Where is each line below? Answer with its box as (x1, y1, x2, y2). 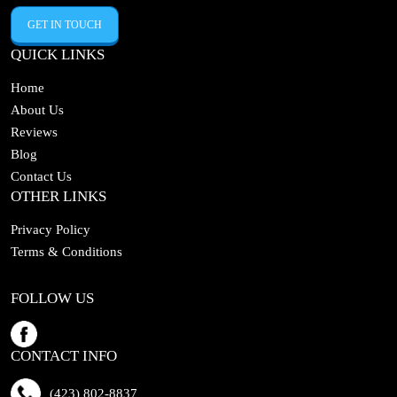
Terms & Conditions (11, 245, 122, 260)
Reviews (11, 125, 58, 140)
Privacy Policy (11, 222, 90, 237)
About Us (11, 103, 64, 118)
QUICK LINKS (11, 46, 105, 64)
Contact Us (11, 169, 72, 184)
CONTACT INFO (11, 347, 117, 365)
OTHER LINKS (11, 188, 106, 206)
